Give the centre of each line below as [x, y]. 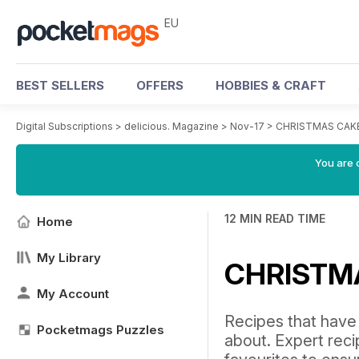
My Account [73, 294]
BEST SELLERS [60, 85]
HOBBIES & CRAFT [271, 85]
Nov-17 [247, 126]
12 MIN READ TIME [275, 218]
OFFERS [160, 85]
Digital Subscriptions [65, 126]
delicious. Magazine [171, 126]
